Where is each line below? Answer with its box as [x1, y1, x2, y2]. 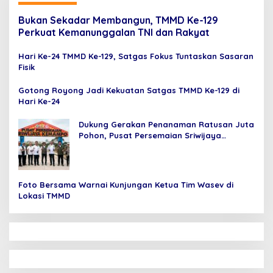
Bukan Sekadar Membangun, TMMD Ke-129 [18, 13, 219, 26]
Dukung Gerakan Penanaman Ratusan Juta [79, 119, 254, 129]
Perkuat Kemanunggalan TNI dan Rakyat [18, 26, 210, 38]
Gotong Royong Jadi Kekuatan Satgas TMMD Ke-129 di [18, 85, 240, 95]
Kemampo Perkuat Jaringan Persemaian [79, 141, 243, 151]
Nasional [79, 152, 115, 162]
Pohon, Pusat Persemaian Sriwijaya [79, 130, 221, 140]
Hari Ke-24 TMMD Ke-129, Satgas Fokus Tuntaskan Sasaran [18, 51, 254, 61]
